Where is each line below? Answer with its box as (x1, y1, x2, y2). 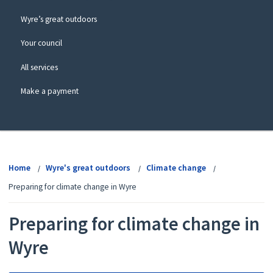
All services (20, 62, 58, 73)
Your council (20, 38, 62, 49)
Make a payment (20, 85, 79, 96)
